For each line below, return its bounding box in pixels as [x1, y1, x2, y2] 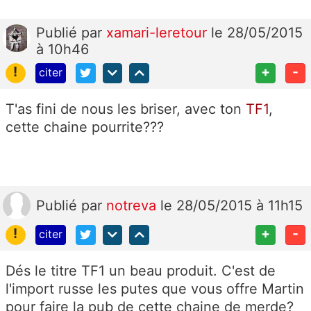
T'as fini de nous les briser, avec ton [6, 100, 246, 117]
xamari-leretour [106, 24, 211, 42]
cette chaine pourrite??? [6, 118, 164, 135]
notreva [106, 196, 160, 214]
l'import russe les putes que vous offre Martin [6, 280, 304, 297]
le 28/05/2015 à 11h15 [160, 196, 303, 214]
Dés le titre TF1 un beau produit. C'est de [6, 262, 276, 279]
